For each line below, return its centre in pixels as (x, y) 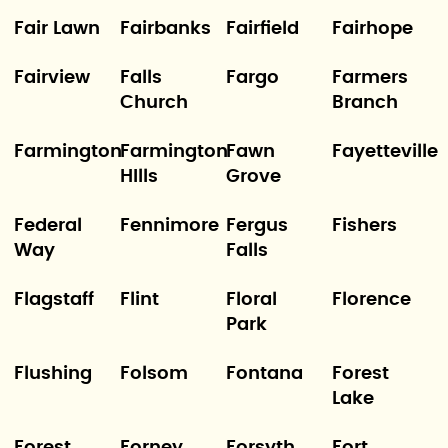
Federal (47, 226)
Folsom (153, 374)
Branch (365, 103)
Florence (372, 300)
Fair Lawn (56, 29)
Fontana (264, 374)
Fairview (51, 78)
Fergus (257, 226)
